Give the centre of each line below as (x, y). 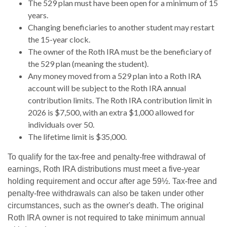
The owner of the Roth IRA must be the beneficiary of (120, 52)
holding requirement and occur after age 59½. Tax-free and (112, 181)
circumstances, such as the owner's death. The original (106, 206)
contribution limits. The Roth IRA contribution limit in (120, 100)
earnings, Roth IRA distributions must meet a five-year (104, 169)
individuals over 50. (61, 125)
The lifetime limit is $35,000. (77, 137)
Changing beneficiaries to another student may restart (121, 27)
